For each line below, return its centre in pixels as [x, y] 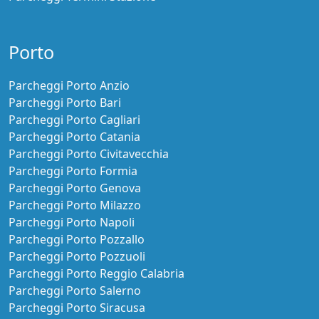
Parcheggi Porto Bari [65, 103]
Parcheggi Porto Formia [73, 171]
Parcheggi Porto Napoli [72, 223]
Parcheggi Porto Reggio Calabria [96, 274]
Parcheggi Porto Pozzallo [77, 240]
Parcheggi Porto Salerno [75, 291]
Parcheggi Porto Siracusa [77, 308]
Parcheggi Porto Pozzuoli [77, 257]
